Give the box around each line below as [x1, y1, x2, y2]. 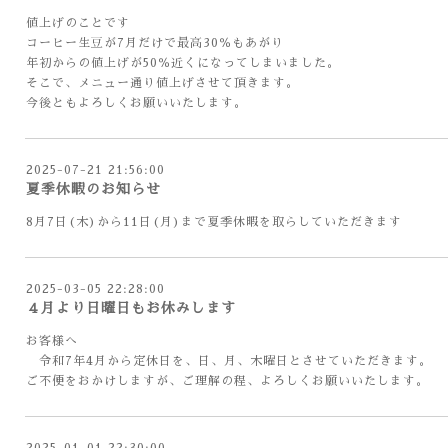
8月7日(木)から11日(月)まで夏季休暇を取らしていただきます [26, 216, 402, 228]
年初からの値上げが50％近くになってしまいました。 [26, 57, 340, 69]
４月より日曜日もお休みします [26, 301, 236, 315]
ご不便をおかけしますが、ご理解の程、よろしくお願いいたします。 [26, 375, 429, 387]
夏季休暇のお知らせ [26, 182, 161, 196]
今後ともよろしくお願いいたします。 [26, 97, 247, 109]
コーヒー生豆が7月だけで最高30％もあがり [26, 37, 284, 49]
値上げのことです [26, 17, 130, 29]
